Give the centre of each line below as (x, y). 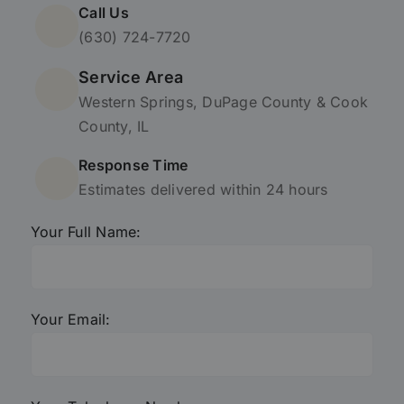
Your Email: (70, 319)
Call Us (104, 12)
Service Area (131, 77)
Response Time (133, 165)
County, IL (114, 126)
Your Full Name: (86, 231)
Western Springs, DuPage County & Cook (224, 101)
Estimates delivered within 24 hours (203, 189)
